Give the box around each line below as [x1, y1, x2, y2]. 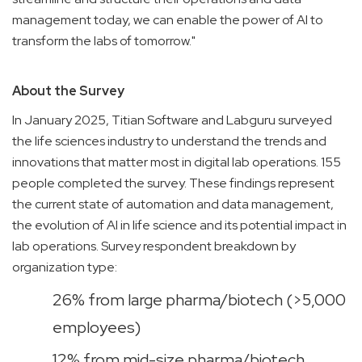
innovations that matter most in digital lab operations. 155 [12, 154, 341, 171]
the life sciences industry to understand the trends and [12, 133, 326, 150]
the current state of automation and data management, [12, 196, 334, 213]
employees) [53, 317, 141, 339]
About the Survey [12, 82, 124, 100]
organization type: [12, 259, 117, 276]
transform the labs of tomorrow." [12, 32, 196, 50]
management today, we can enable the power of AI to [12, 11, 323, 29]
